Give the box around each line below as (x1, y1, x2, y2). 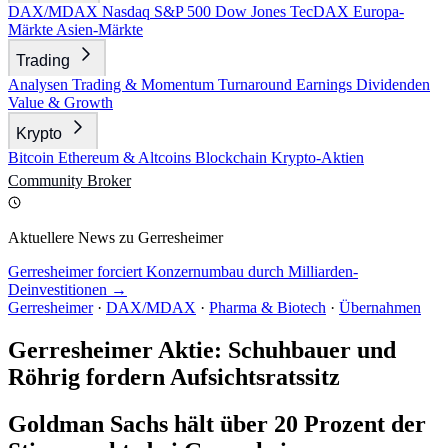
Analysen (8, 76, 72, 93)
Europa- (353, 3, 404, 20)
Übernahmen (339, 299, 421, 316)
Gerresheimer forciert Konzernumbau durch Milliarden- (8, 263, 358, 280)
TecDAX (290, 3, 353, 20)
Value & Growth (8, 94, 113, 111)
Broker (87, 172, 131, 189)
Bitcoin (8, 149, 58, 166)
